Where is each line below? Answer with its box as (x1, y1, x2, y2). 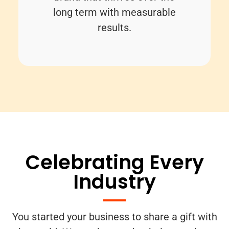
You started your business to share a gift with (12, 211, 217, 223)
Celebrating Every (25, 149, 204, 176)
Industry (73, 168, 156, 195)
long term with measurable (53, 6, 176, 19)
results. (98, 21, 131, 34)
